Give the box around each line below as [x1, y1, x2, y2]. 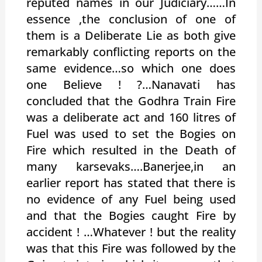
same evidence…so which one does [26, 60, 236, 76]
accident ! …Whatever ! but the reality [26, 223, 236, 240]
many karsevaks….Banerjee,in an [26, 158, 236, 174]
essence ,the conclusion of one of [26, 11, 236, 27]
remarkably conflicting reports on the [26, 43, 236, 60]
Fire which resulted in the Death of [26, 142, 236, 158]
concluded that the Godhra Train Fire [26, 92, 236, 109]
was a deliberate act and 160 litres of [26, 109, 236, 125]
